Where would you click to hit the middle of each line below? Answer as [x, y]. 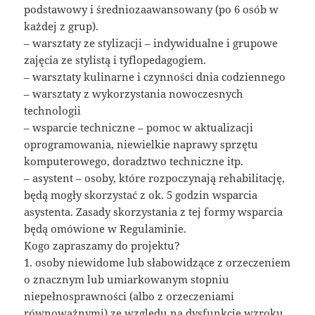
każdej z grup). [62, 26]
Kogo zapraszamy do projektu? [102, 246]
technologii [53, 111]
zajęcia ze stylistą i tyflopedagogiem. [115, 60]
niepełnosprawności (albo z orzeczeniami [129, 296]
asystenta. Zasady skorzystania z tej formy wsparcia [154, 212]
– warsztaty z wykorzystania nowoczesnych [134, 94]
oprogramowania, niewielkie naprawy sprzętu [141, 144]
